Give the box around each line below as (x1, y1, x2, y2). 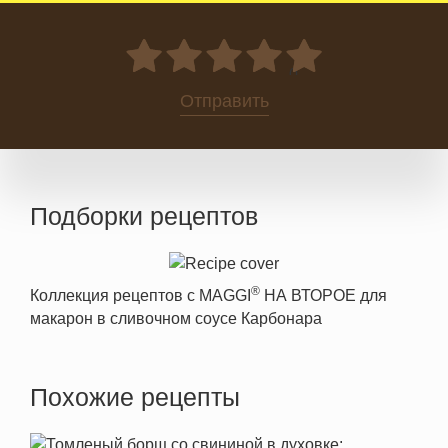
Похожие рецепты (30, 383, 240, 411)
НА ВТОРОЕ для (260, 287, 387, 304)
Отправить (179, 91, 269, 111)
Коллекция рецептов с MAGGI (30, 287, 251, 304)
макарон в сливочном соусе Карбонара (30, 310, 322, 327)
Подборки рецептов (30, 202, 258, 230)
